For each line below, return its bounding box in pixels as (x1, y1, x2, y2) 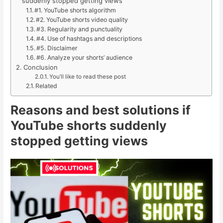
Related (35, 82, 57, 90)
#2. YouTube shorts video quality (36, 15, 128, 23)
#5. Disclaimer (36, 44, 78, 52)
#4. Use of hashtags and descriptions (36, 34, 142, 42)
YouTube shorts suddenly (10, 118, 167, 133)
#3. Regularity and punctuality (36, 25, 122, 33)
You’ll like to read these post (49, 73, 126, 80)
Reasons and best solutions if (10, 103, 191, 118)
